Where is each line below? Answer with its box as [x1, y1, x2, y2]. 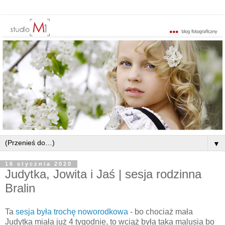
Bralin [5, 181, 35, 195]
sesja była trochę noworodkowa [16, 207, 128, 216]
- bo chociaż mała [128, 207, 193, 216]
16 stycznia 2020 [5, 161, 72, 167]
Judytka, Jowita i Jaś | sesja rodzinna [5, 167, 201, 181]
